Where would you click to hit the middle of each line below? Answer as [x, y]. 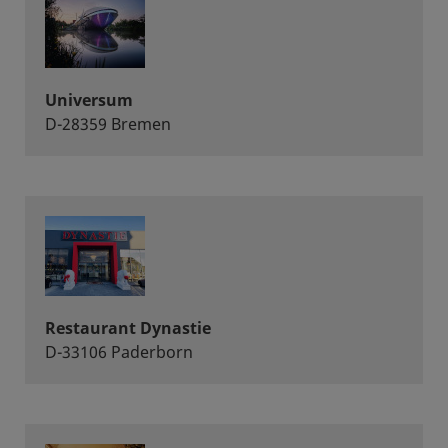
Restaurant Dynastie [128, 328]
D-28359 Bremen [108, 124]
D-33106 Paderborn [119, 352]
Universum [89, 100]
